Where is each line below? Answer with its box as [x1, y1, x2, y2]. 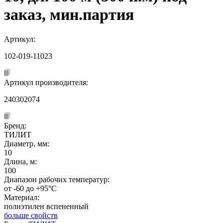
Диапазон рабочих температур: [4, 175, 110, 184]
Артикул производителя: [4, 78, 90, 87]
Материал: [4, 193, 39, 202]
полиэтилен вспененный [4, 202, 89, 211]
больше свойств [4, 211, 58, 220]
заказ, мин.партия [4, 5, 134, 24]
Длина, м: [4, 157, 37, 166]
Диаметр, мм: [4, 139, 49, 148]
